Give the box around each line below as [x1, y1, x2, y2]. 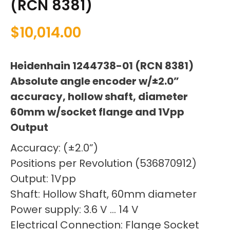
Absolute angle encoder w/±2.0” [10, 73, 179, 88]
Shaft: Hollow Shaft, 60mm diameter [10, 186, 197, 201]
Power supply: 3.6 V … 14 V [10, 202, 139, 217]
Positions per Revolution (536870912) [10, 156, 197, 170]
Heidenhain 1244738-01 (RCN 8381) [10, 58, 194, 73]
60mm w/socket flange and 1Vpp [10, 104, 184, 119]
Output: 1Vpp [10, 171, 76, 186]
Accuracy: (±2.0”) [10, 140, 98, 155]
